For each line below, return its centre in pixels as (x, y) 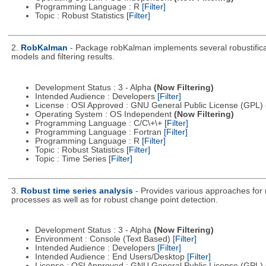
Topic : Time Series (72, 159)
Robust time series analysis (77, 191)
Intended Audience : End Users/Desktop (111, 257)
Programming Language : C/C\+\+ (99, 123)
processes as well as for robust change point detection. (114, 199)
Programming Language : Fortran (99, 132)
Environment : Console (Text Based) (104, 239)
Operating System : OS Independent (104, 114)
